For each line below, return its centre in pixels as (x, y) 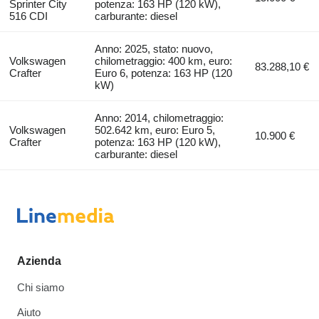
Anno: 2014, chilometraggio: (159, 118)
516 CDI (28, 16)
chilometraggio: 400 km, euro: (164, 61)
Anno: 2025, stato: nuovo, (154, 49)
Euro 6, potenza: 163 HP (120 (164, 73)
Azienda (39, 261)
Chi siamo (41, 288)
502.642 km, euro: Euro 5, (155, 130)
